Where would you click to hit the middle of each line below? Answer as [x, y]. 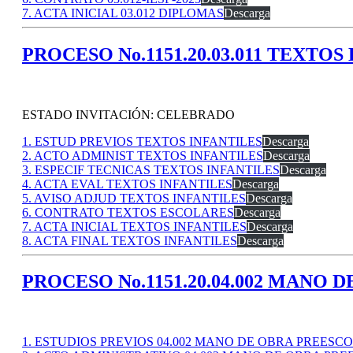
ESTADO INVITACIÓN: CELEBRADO [128, 114]
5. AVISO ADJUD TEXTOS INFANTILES [134, 198]
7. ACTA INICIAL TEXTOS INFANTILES [134, 226]
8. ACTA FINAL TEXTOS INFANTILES [130, 240]
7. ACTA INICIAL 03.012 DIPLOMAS [123, 13]
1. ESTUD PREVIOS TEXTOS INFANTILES [142, 141]
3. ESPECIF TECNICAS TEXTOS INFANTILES [151, 169]
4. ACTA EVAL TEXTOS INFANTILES [127, 184]
